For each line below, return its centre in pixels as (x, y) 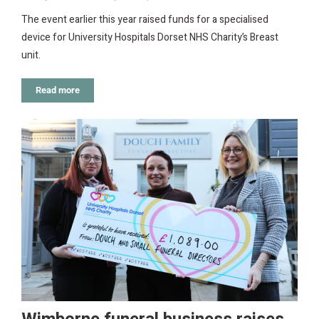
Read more (58, 90)
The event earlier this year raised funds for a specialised (145, 19)
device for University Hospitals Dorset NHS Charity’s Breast (150, 37)
